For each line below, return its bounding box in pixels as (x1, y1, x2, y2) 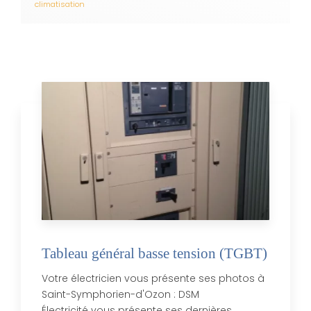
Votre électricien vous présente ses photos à (42, 271, 264, 285)
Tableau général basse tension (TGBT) (42, 244, 267, 262)
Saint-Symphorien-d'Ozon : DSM (42, 287, 199, 301)
